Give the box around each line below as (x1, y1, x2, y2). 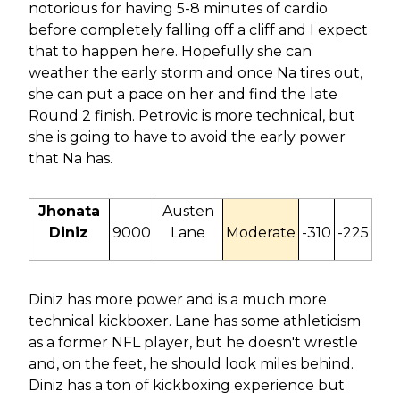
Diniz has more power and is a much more (28, 290, 327, 308)
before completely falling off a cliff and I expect (28, 21, 368, 38)
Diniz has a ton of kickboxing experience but (28, 376, 345, 394)
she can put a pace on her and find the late (28, 85, 337, 103)
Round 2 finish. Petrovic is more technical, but (28, 106, 355, 124)
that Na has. (28, 149, 112, 167)
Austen (162, 202, 214, 220)
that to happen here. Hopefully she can (28, 42, 312, 60)
